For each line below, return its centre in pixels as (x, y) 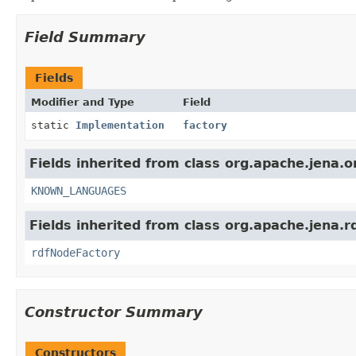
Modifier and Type (83, 102)
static (53, 125)
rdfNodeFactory (75, 252)
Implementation (120, 125)
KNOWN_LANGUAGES (79, 190)
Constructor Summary (114, 311)
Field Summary (85, 37)
